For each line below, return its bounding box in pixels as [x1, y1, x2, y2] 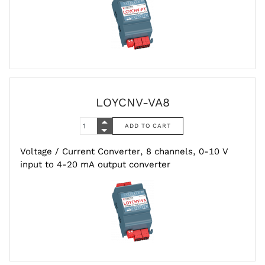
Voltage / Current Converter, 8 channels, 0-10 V [20, 146, 228, 157]
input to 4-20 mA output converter [20, 159, 170, 170]
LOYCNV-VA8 [95, 95, 170, 109]
